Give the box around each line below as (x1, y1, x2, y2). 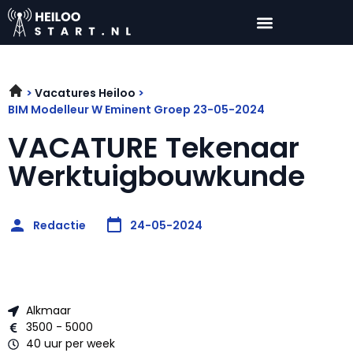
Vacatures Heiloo (35, 85, 136, 102)
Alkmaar (25, 303, 71, 319)
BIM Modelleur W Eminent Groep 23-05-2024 (8, 102, 265, 118)
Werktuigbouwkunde (8, 156, 305, 197)
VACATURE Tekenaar (8, 128, 299, 169)
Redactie (33, 217, 86, 233)
